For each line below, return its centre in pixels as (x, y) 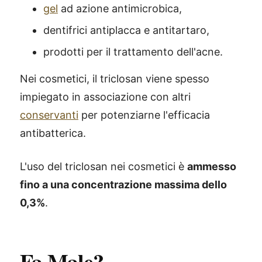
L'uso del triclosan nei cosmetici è (104, 166)
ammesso (212, 166)
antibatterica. (53, 133)
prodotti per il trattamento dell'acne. (133, 52)
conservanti (49, 115)
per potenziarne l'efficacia (144, 115)
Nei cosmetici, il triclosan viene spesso (115, 79)
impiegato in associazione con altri (105, 97)
